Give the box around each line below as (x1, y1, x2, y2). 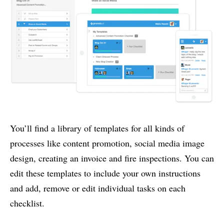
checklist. (10, 196, 44, 209)
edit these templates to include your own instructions (10, 166, 200, 179)
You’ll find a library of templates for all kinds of (10, 121, 184, 134)
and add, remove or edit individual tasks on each (10, 181, 185, 194)
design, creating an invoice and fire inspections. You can (10, 151, 214, 164)
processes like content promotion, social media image (10, 136, 204, 149)
